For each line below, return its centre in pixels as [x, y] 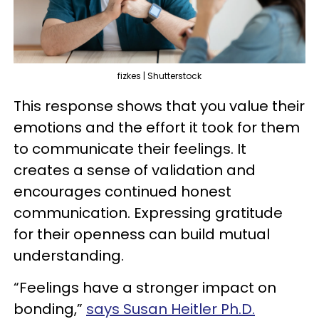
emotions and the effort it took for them [157, 128]
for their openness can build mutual [142, 235]
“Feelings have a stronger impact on [145, 288]
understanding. [69, 256]
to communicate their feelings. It [130, 149]
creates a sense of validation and [135, 171]
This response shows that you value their [159, 106]
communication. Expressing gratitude [148, 213]
